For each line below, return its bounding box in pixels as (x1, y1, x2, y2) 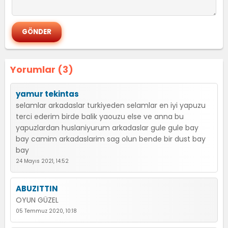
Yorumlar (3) (10, 63, 73, 76)
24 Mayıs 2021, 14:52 (16, 157, 69, 165)
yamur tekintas (16, 89, 79, 99)
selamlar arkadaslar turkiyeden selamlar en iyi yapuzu (16, 100, 206, 110)
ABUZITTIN (16, 183, 58, 194)
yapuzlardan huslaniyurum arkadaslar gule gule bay (16, 123, 198, 133)
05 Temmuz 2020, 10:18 (16, 207, 77, 215)
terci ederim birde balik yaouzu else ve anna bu (16, 111, 184, 122)
